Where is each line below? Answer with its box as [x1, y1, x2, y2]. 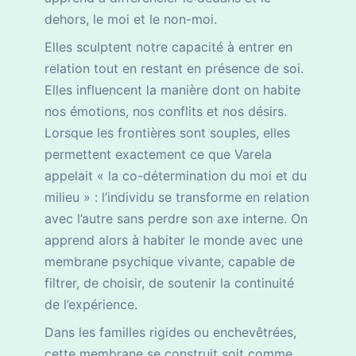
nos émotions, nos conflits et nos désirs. [44, 103, 287, 120]
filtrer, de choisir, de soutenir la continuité [44, 275, 294, 292]
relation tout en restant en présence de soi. [44, 60, 304, 77]
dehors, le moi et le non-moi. [44, 11, 217, 28]
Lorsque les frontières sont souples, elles [44, 125, 290, 141]
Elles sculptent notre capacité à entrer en [44, 39, 292, 56]
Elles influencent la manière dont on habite [44, 82, 300, 99]
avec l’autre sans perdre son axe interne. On [44, 211, 308, 227]
